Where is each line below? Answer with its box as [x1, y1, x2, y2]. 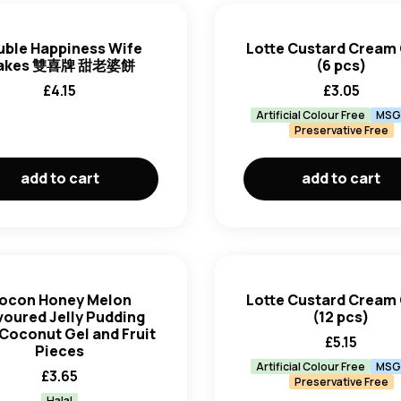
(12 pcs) [312, 307, 371, 327]
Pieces [35, 341, 85, 361]
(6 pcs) [315, 55, 367, 75]
